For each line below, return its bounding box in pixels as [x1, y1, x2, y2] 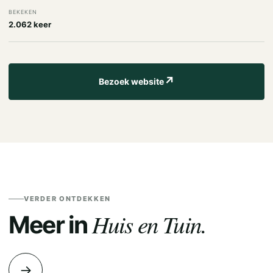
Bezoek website [98, 76, 164, 87]
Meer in [9, 210, 92, 239]
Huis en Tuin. [91, 208, 207, 240]
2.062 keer [9, 19, 51, 29]
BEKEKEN [9, 9, 37, 15]
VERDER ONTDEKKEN [24, 194, 112, 203]
